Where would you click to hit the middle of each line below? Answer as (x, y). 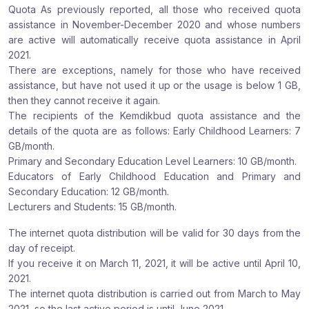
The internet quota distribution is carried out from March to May (154, 293)
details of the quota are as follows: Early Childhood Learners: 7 (154, 131)
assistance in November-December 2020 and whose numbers (154, 24)
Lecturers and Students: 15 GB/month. (92, 207)
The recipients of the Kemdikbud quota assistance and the (154, 116)
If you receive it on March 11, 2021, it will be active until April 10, (154, 263)
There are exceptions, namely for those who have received (154, 70)
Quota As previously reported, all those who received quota (154, 9)
